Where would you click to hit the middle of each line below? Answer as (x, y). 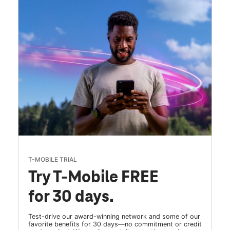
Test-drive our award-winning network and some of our (114, 217)
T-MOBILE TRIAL (52, 160)
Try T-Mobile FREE (93, 178)
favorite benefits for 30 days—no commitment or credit (115, 224)
